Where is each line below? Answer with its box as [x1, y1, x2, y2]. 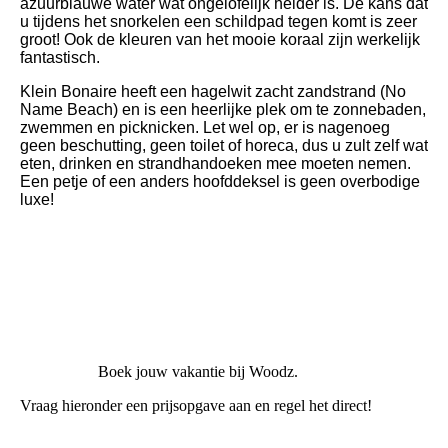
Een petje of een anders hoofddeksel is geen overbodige [20, 172, 420, 190]
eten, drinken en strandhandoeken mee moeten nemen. [20, 154, 411, 172]
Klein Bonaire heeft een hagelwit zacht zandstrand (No [20, 82, 406, 100]
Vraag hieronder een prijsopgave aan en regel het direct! [20, 396, 376, 414]
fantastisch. [20, 48, 100, 66]
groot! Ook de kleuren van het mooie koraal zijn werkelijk [20, 30, 420, 48]
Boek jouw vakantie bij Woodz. [98, 362, 298, 380]
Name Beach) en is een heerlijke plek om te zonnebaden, [20, 100, 426, 118]
